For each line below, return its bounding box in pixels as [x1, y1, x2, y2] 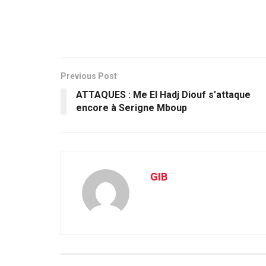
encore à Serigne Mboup [76, 102, 187, 114]
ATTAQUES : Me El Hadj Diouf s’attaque [76, 89, 251, 101]
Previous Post [61, 71, 117, 81]
